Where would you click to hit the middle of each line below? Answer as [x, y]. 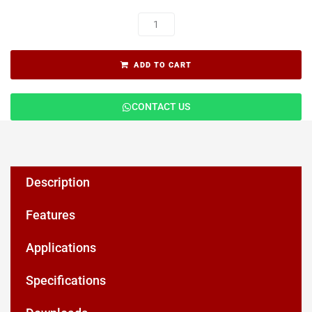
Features [50, 215]
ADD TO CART [163, 65]
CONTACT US [161, 107]
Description [57, 182]
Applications [61, 247]
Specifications [65, 280]
